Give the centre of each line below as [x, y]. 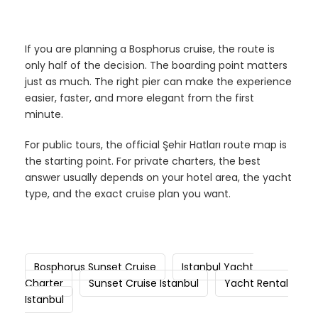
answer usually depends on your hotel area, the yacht [158, 177]
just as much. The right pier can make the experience [158, 81]
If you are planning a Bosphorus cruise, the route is [150, 49]
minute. [44, 114]
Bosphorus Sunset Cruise [95, 267]
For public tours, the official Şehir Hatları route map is [156, 144]
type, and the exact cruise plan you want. [128, 193]
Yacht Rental [256, 283]
